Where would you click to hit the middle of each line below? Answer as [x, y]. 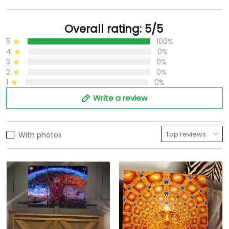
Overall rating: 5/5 [113, 29]
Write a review [120, 98]
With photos [40, 135]
